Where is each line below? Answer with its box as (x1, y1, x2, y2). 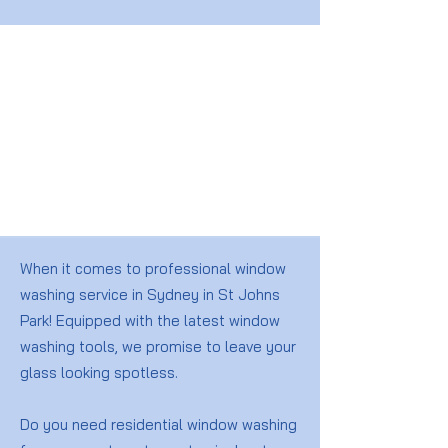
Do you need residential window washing (20, 415, 297, 434)
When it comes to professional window (20, 259, 286, 278)
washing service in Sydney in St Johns (20, 285, 280, 304)
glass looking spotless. (20, 363, 182, 382)
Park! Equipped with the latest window (20, 311, 280, 330)
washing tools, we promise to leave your (20, 337, 296, 356)
